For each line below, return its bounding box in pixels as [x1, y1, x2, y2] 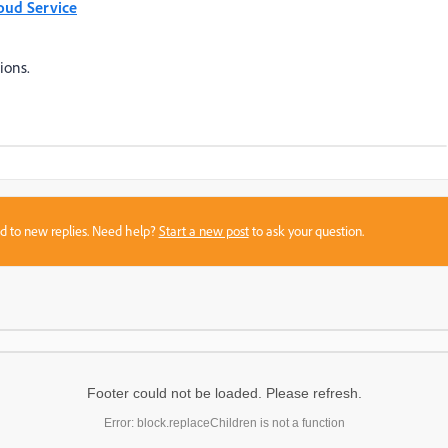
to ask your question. [248, 221, 364, 240]
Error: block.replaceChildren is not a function [103, 415, 345, 430]
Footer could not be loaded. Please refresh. [86, 384, 362, 401]
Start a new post [158, 221, 249, 240]
